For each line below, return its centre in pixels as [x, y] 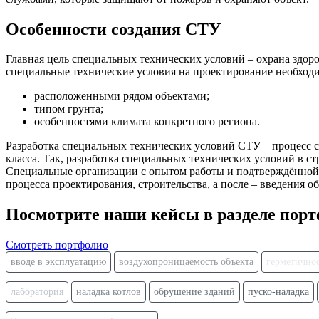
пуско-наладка [278, 292]
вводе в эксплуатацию [58, 262]
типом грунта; [69, 109]
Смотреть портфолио [57, 245]
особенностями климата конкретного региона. [147, 122]
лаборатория [37, 292]
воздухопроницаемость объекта [186, 262]
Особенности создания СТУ [114, 29]
